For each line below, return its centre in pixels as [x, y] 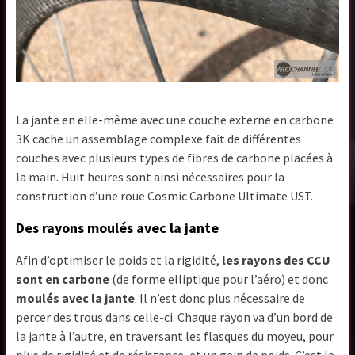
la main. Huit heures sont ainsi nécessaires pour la [151, 177]
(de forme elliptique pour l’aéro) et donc [219, 279]
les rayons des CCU [277, 260]
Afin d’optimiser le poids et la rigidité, [119, 260]
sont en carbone [63, 279]
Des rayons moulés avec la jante [118, 228]
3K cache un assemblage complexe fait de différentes [159, 139]
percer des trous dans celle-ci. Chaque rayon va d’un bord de [175, 317]
